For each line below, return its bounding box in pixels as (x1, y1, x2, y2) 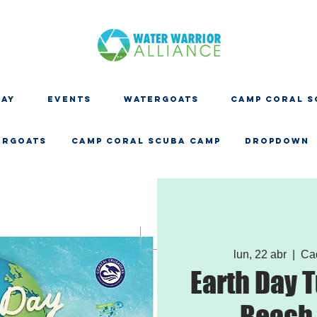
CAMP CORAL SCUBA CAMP (71, 136, 221, 146)
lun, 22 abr (233, 248, 287, 260)
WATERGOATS (123, 94, 199, 104)
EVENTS (47, 94, 91, 104)
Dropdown (245, 136, 309, 146)
